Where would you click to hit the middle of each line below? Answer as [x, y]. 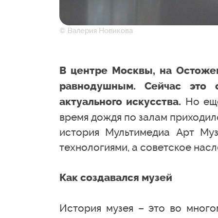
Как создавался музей [116, 177]
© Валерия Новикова [96, 30]
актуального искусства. [120, 101]
